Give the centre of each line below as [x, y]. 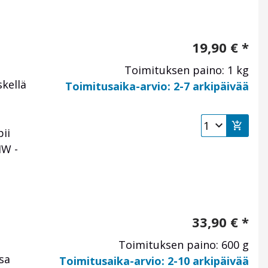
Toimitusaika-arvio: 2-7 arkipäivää [157, 86]
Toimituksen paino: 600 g [184, 245]
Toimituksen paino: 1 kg [187, 70]
